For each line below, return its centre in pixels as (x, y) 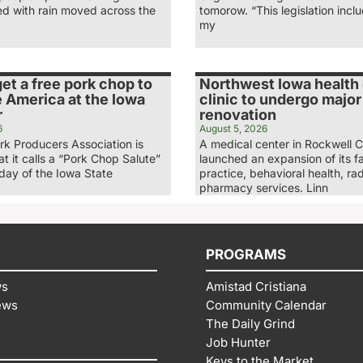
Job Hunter (238, 342)
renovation (238, 114)
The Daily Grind (250, 323)
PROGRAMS (246, 254)
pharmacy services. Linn (264, 187)
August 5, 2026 (234, 128)
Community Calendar (266, 305)
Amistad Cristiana (256, 286)
